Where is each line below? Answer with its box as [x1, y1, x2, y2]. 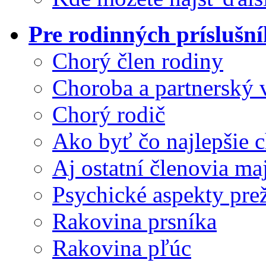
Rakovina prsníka [52, 208, 217, 234]
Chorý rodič [52, 101, 165, 127]
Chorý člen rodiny [52, 47, 223, 74]
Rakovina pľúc [52, 235, 191, 261]
